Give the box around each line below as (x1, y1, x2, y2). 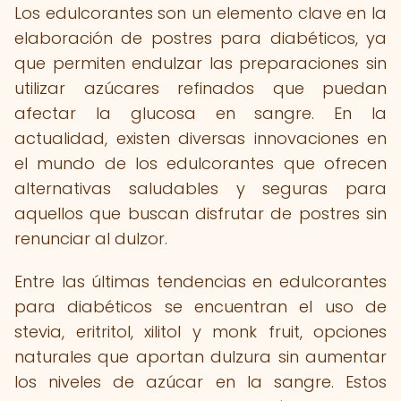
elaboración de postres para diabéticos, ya (14, 27, 387, 49)
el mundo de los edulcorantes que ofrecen (14, 152, 387, 175)
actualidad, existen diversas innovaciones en (14, 127, 387, 149)
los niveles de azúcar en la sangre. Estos (14, 371, 387, 393)
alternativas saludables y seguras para (14, 177, 387, 200)
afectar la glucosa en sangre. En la (14, 102, 387, 124)
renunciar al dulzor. (14, 227, 167, 250)
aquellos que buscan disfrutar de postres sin (14, 202, 387, 225)
